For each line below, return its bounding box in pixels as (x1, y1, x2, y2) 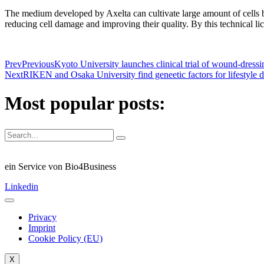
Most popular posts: (5, 93, 166, 114)
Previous (22, 58, 54, 69)
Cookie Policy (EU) (28, 233, 103, 243)
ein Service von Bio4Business (5, 161, 116, 171)
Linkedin (5, 181, 38, 192)
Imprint (28, 222, 55, 233)
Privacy (28, 212, 57, 222)
